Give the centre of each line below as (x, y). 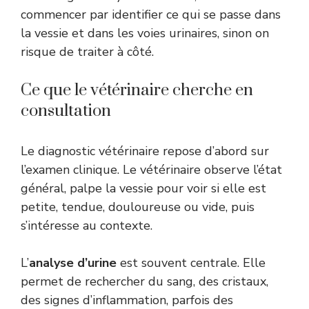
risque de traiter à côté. (87, 51)
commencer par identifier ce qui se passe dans (151, 14)
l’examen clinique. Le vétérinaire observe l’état (151, 169)
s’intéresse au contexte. (87, 225)
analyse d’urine (73, 262)
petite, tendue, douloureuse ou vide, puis (138, 207)
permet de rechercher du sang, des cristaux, (144, 281)
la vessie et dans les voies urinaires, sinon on (145, 33)
